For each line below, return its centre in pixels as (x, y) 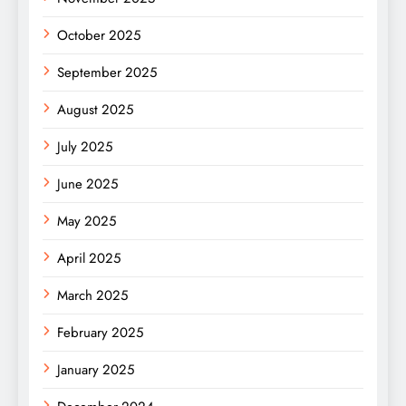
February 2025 (100, 333)
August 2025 (95, 110)
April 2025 (89, 259)
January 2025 (96, 370)
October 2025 (99, 36)
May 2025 (87, 222)
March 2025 (92, 296)
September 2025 (107, 73)
